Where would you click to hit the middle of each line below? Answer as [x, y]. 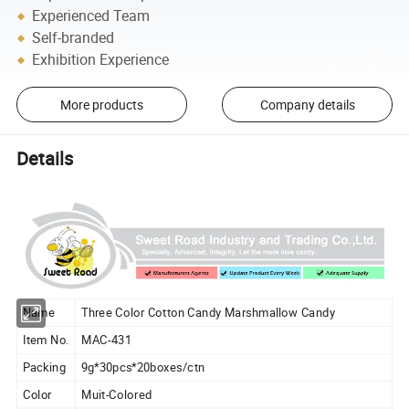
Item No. [44, 339]
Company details [307, 105]
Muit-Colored [115, 394]
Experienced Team [91, 16]
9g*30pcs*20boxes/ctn [142, 367]
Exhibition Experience [101, 60]
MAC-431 [105, 339]
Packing [42, 367]
